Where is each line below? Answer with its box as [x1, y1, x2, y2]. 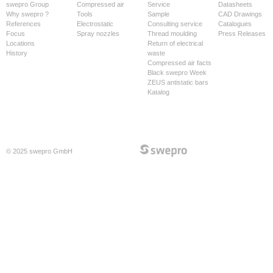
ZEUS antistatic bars [147, 79, 208, 86]
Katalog [147, 88, 169, 96]
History [6, 49, 27, 57]
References [6, 20, 41, 27]
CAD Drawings [218, 10, 262, 18]
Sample [147, 10, 169, 18]
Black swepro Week [147, 69, 207, 76]
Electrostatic [77, 20, 113, 27]
